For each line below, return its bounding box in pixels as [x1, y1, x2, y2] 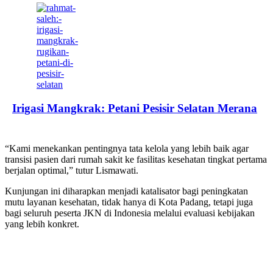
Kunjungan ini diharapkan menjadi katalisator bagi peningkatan [5, 186, 248, 197]
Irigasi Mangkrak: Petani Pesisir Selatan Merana [12, 101, 257, 115]
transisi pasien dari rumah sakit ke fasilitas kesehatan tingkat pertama [5, 154, 267, 165]
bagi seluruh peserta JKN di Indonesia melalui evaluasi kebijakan [5, 208, 255, 219]
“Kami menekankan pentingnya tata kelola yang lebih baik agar [5, 143, 249, 154]
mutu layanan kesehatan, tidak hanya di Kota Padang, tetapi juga [5, 197, 253, 208]
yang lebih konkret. [5, 219, 79, 230]
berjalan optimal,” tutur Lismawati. [5, 165, 138, 176]
